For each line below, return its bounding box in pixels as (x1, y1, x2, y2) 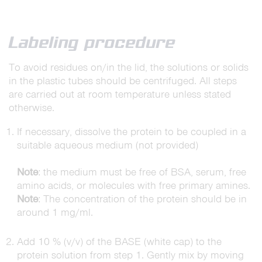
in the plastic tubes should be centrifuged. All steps (9, 74, 237, 87)
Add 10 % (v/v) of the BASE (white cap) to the (16, 235, 222, 248)
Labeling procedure (9, 32, 175, 52)
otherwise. (9, 101, 54, 114)
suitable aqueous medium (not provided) (16, 139, 198, 151)
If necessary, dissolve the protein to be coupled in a (16, 125, 246, 138)
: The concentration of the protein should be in (37, 192, 247, 205)
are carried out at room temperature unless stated (9, 88, 231, 101)
